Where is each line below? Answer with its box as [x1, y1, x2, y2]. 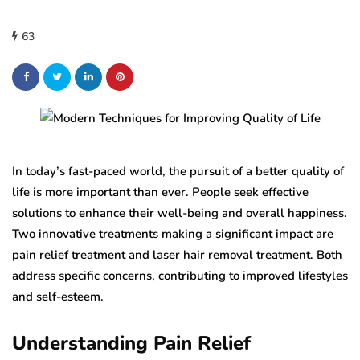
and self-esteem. [12, 288, 104, 305]
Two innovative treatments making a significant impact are [12, 226, 333, 243]
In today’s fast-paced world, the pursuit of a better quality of [12, 163, 344, 180]
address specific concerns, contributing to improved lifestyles [12, 268, 348, 284]
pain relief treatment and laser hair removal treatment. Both [12, 247, 342, 264]
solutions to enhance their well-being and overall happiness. [12, 205, 347, 222]
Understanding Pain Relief [12, 330, 251, 357]
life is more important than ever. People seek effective [12, 184, 309, 201]
